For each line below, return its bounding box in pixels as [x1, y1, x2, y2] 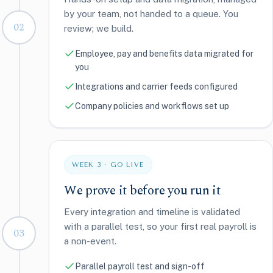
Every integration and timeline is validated [64, 206, 240, 217]
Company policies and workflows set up [75, 101, 229, 111]
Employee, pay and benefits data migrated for [75, 48, 253, 58]
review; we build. [64, 23, 133, 34]
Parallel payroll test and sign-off [75, 261, 205, 271]
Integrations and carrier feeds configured [75, 81, 238, 91]
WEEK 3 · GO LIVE [72, 160, 144, 169]
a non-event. [64, 235, 116, 246]
